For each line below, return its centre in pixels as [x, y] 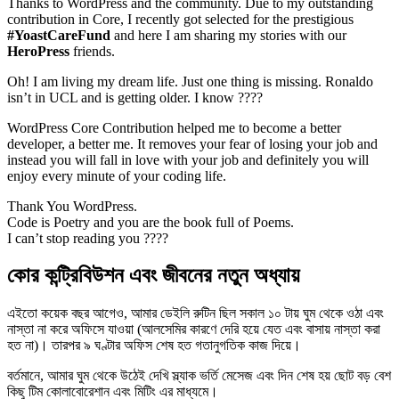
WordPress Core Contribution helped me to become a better [174, 127]
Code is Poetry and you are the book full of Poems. [151, 222]
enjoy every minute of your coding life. [117, 175]
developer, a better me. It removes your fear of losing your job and [192, 143]
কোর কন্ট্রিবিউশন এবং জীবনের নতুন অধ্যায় [153, 276]
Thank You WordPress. [72, 206]
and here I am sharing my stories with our [228, 35]
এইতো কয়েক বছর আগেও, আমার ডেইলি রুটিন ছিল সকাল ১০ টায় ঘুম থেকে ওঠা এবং [195, 313]
